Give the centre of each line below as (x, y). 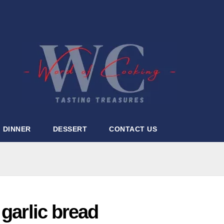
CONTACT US (133, 129)
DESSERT (70, 129)
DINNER (17, 129)
